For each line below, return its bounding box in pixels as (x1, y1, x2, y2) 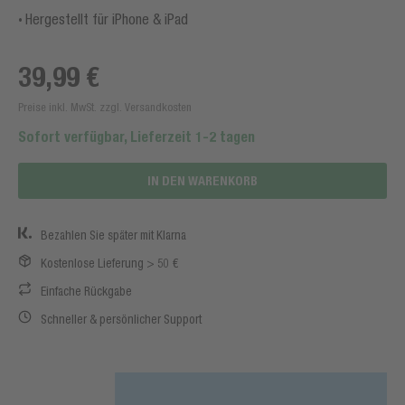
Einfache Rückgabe (41, 284, 132, 298)
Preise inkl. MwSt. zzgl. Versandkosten (18, 100, 192, 114)
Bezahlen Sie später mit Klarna (41, 228, 186, 242)
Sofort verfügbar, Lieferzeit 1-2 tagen (18, 128, 255, 146)
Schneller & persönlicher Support (41, 312, 202, 326)
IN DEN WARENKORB (147, 173, 258, 188)
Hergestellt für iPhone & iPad (25, 11, 188, 27)
